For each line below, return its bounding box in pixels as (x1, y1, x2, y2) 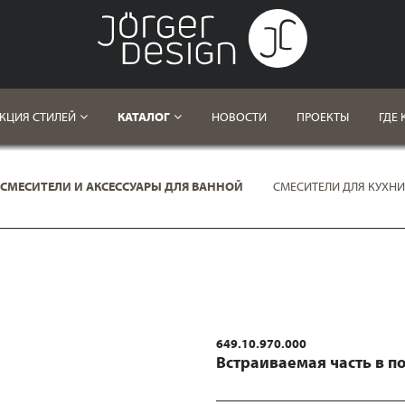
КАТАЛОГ (117, 108, 170, 125)
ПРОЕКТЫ (296, 108, 349, 125)
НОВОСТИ (211, 108, 267, 125)
